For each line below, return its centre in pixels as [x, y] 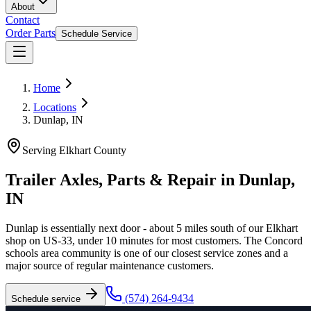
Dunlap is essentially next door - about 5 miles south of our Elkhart [152, 228]
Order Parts [31, 33]
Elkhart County [93, 150]
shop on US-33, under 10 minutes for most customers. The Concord [154, 240]
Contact [23, 20]
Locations [55, 107]
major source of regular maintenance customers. [110, 265]
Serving [41, 150]
